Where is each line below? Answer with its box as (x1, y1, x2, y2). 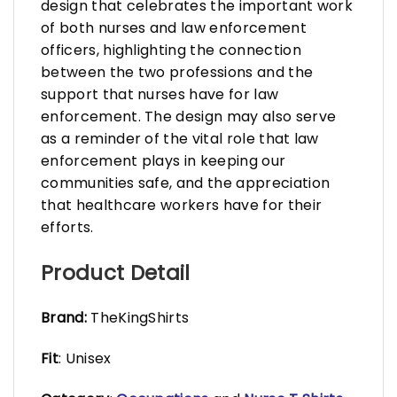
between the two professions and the (41, 61, 314, 82)
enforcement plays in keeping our (41, 150, 286, 171)
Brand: (41, 307, 87, 329)
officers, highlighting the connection (41, 39, 301, 60)
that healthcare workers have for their (41, 194, 323, 215)
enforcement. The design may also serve (41, 105, 337, 127)
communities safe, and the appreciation (41, 172, 331, 193)
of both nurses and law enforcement (41, 17, 307, 38)
